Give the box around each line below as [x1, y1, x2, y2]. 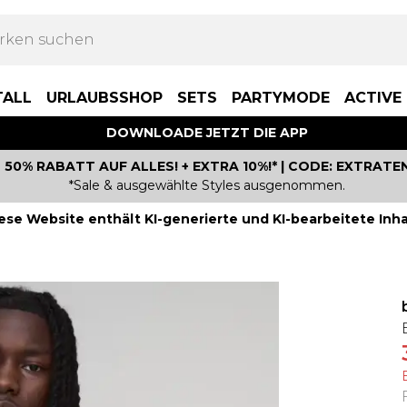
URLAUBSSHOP [46, 89, 163, 106]
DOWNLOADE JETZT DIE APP [106, 124, 308, 141]
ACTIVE [344, 89, 402, 106]
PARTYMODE [232, 89, 330, 106]
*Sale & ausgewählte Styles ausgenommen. [69, 177, 345, 194]
